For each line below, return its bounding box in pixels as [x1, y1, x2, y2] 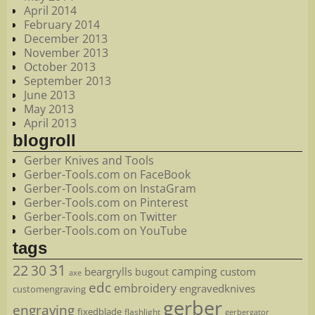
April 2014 [24, 2, 77, 18]
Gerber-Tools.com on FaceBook [24, 167, 191, 183]
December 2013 [24, 30, 108, 46]
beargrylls [84, 264, 132, 280]
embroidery [114, 281, 176, 297]
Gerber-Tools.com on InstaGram [24, 181, 196, 197]
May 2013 [24, 101, 74, 117]
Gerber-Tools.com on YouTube [24, 223, 187, 239]
